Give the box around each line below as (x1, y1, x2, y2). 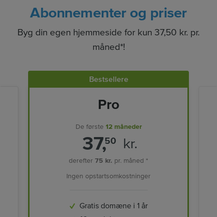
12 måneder (105, 123, 142, 131)
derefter (69, 156, 95, 165)
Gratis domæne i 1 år (79, 201, 148, 211)
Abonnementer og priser (30, 3, 187, 22)
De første (75, 123, 106, 131)
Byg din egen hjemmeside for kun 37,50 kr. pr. (17, 27, 200, 38)
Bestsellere (89, 74, 128, 84)
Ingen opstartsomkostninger (66, 172, 151, 181)
